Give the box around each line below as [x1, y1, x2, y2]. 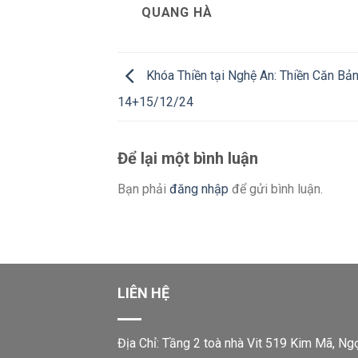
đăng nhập [169, 181, 229, 197]
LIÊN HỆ [117, 284, 169, 302]
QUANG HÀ [141, 5, 213, 21]
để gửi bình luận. [229, 181, 323, 197]
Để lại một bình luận [117, 149, 262, 169]
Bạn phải [117, 181, 169, 197]
